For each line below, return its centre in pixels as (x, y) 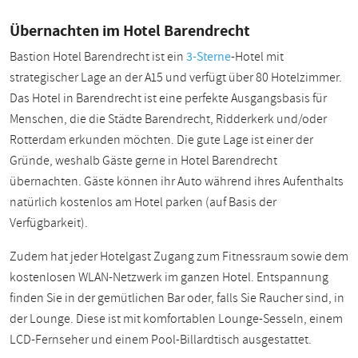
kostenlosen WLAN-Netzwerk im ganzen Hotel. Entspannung (169, 277)
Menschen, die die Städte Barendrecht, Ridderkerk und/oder (168, 119)
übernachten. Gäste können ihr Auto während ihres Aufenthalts (177, 181)
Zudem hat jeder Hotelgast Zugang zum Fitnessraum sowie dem (179, 256)
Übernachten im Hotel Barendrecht (130, 30)
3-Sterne (209, 56)
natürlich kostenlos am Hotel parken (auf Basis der (143, 202)
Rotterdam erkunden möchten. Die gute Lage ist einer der (161, 139)
